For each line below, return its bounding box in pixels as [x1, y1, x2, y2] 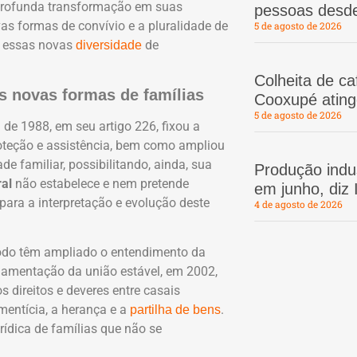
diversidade [76, 37, 142, 52]
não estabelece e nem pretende [12, 175, 189, 191]
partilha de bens [130, 303, 221, 317]
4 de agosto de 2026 [253, 198, 343, 211]
